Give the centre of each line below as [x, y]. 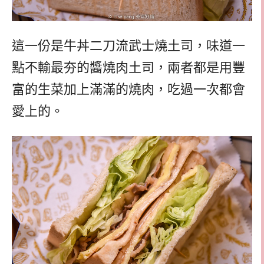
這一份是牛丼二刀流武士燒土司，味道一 [128, 46]
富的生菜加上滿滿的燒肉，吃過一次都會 [128, 90]
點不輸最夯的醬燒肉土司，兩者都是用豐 [128, 68]
